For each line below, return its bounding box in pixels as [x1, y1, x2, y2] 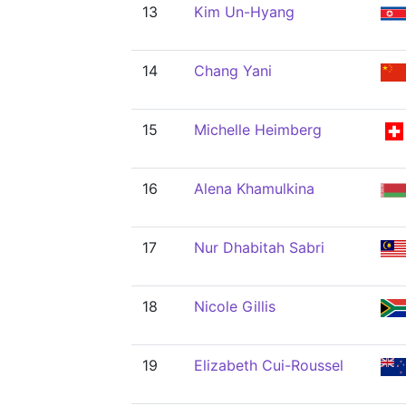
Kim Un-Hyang [194, 3, 295, 21]
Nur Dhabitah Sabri [194, 238, 324, 256]
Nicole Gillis [194, 297, 275, 315]
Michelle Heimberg [194, 121, 322, 139]
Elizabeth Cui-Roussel [194, 356, 343, 374]
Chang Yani [194, 62, 272, 80]
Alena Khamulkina [194, 179, 314, 198]
